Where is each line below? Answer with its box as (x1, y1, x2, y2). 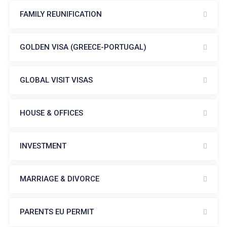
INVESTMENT (20, 141, 66, 150)
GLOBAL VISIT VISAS (20, 75, 93, 85)
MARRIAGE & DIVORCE (20, 174, 99, 183)
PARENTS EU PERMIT (20, 207, 94, 216)
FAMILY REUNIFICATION (20, 10, 102, 19)
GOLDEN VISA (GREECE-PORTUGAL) (20, 43, 146, 52)
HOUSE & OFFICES (20, 108, 83, 118)
